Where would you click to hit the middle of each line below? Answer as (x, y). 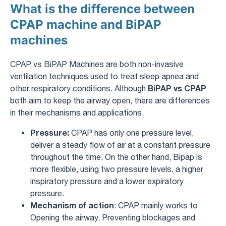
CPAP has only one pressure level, (132, 132)
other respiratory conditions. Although (79, 88)
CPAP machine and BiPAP (86, 24)
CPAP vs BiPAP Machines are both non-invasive (97, 64)
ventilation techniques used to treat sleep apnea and (104, 76)
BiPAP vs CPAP (177, 88)
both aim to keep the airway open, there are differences (110, 100)
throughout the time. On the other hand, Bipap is (116, 157)
